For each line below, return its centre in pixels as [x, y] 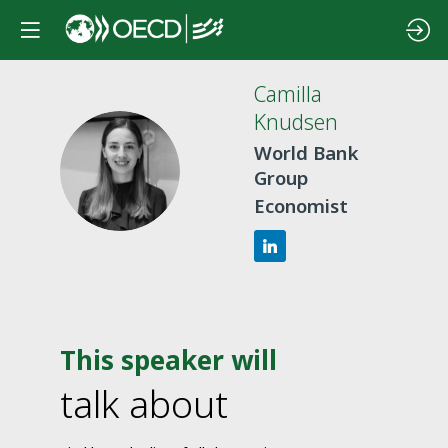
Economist [301, 206]
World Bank [306, 152]
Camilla [288, 94]
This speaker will [168, 360]
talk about [144, 404]
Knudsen [296, 122]
